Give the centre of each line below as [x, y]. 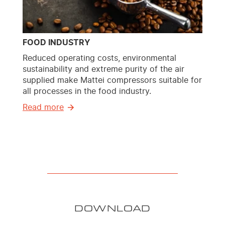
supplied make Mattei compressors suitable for [112, 81]
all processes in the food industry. [87, 92]
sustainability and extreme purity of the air [103, 70]
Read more [43, 108]
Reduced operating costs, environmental [99, 59]
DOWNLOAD [113, 208]
